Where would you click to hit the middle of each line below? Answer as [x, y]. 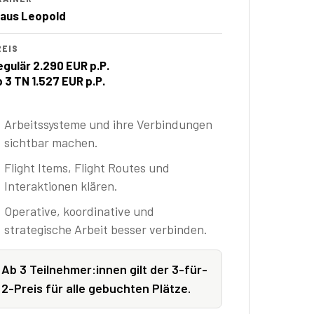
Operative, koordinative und [80, 211]
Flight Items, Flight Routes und [87, 168]
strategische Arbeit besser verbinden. [106, 230]
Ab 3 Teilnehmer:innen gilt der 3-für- [105, 269]
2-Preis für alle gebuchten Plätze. [96, 288]
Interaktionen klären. [61, 186]
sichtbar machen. [52, 143]
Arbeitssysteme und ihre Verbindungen [109, 124]
